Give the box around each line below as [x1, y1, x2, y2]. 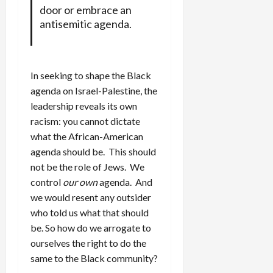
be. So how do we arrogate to [30, 222, 151, 234]
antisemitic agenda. [39, 17, 132, 31]
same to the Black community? [30, 252, 158, 264]
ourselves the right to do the [30, 237, 146, 249]
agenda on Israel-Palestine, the [30, 85, 157, 97]
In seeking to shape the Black [30, 69, 151, 82]
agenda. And [97, 176, 152, 188]
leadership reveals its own [30, 100, 137, 112]
